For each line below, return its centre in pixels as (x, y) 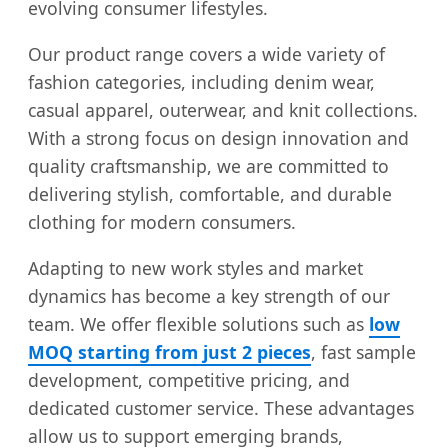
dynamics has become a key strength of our (209, 295)
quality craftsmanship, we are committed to (208, 166)
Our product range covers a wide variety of (206, 54)
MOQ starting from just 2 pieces (169, 351)
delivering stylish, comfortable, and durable (210, 194)
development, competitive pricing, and (189, 379)
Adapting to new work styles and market (195, 267)
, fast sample (363, 351)
